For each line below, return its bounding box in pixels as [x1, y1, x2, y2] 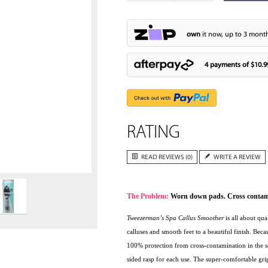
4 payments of [204, 61, 251, 69]
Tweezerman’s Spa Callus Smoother [126, 214, 224, 222]
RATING [126, 124, 180, 143]
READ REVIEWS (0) [141, 154, 193, 162]
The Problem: [126, 192, 170, 201]
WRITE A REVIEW [213, 154, 261, 162]
